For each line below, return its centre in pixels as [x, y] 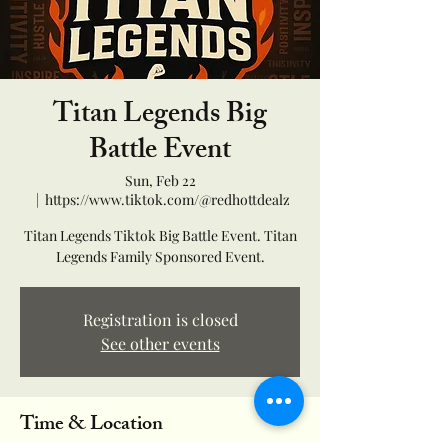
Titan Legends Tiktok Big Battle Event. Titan [160, 236]
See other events [160, 344]
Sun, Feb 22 [160, 181]
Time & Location [91, 426]
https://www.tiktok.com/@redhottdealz [167, 200]
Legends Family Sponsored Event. [160, 257]
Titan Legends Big [160, 117]
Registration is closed [160, 320]
